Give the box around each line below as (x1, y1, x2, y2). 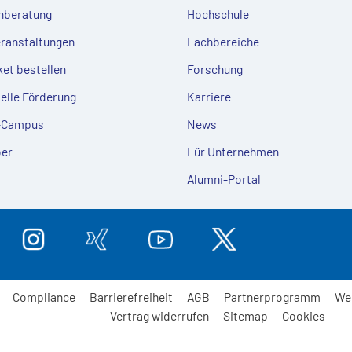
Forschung (186, 60, 243, 76)
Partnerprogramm (224, 288, 321, 304)
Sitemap (222, 307, 268, 323)
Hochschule (186, 5, 249, 21)
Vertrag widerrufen (109, 307, 209, 323)
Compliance (13, 288, 75, 304)
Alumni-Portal (186, 170, 261, 186)
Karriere (186, 88, 231, 104)
